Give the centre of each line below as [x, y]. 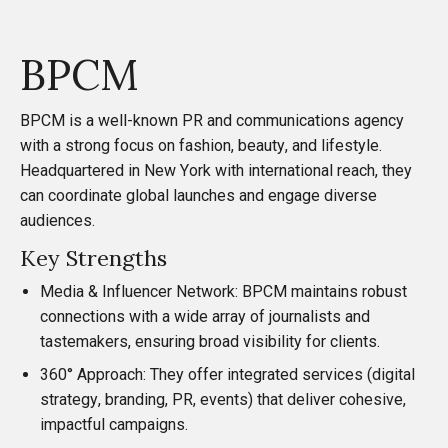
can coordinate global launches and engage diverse [198, 195]
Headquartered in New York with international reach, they [216, 170]
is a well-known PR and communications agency [234, 120]
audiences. [57, 220]
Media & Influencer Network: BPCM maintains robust [223, 291]
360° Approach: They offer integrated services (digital [227, 374]
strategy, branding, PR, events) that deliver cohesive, [223, 399]
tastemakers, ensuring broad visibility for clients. [210, 341]
